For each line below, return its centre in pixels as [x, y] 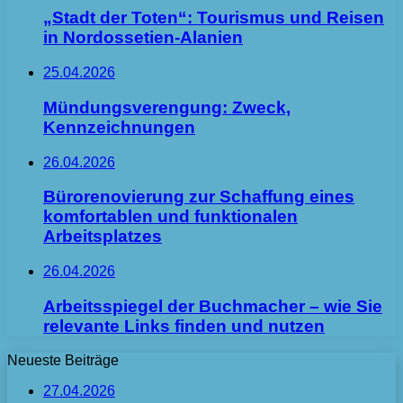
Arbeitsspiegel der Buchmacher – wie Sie [213, 306]
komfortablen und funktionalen [170, 217]
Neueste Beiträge [63, 361]
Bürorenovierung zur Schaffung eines [199, 197]
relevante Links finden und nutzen [184, 326]
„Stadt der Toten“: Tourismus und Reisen [214, 18]
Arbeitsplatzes [103, 237]
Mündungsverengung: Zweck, [167, 107]
